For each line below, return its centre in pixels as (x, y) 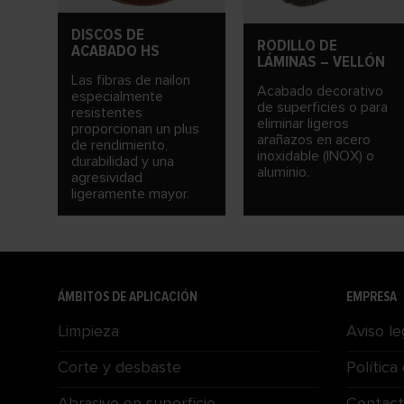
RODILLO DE (297, 46)
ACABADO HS (115, 50)
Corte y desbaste (119, 367)
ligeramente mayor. (130, 193)
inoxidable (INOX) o (316, 156)
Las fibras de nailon (131, 80)
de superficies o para (322, 108)
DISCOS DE (108, 34)
